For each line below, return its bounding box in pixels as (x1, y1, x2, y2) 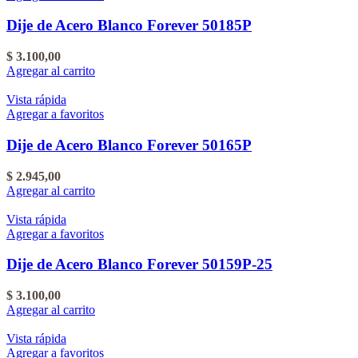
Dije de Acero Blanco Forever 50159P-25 (6, 256, 272, 273)
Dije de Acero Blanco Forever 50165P (6, 136, 252, 153)
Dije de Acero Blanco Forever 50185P (6, 17, 252, 34)
